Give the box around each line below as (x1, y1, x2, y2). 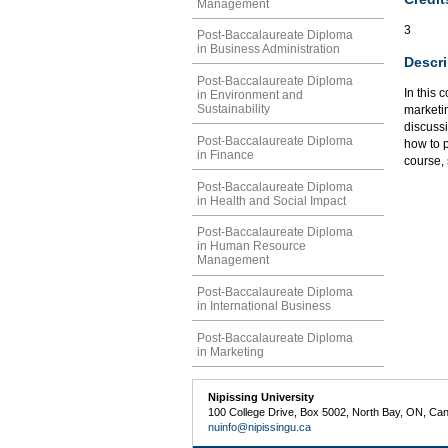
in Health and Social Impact (197, 193, 346, 208)
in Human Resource (197, 239, 306, 254)
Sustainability (197, 102, 270, 117)
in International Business (197, 299, 331, 314)
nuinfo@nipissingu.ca (208, 421, 312, 434)
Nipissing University (208, 391, 315, 404)
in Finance (197, 147, 254, 162)
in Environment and (197, 88, 303, 103)
